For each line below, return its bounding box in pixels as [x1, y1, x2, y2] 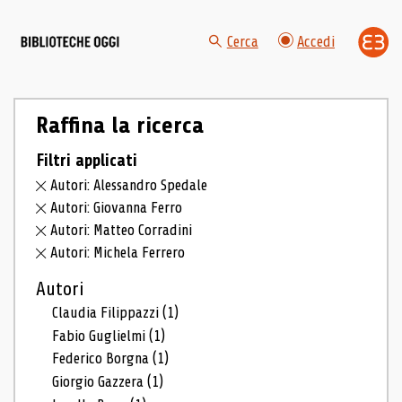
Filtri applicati [35, 150, 137, 170]
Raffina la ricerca [35, 112, 204, 138]
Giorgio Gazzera [52, 373, 148, 391]
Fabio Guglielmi [52, 327, 150, 345]
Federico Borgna [52, 350, 153, 368]
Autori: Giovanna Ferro [50, 199, 183, 217]
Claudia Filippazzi [52, 303, 163, 321]
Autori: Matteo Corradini [50, 222, 193, 239]
